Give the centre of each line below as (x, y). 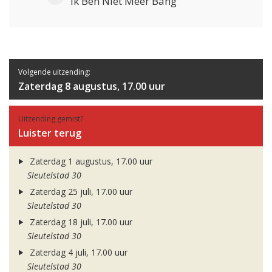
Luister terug (50, 133)
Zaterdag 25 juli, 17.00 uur (80, 192)
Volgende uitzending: (54, 72)
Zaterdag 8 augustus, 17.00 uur (92, 87)
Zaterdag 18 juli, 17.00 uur (80, 222)
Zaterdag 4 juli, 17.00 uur (77, 253)
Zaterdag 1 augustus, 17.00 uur (90, 161)
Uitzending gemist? (51, 119)
